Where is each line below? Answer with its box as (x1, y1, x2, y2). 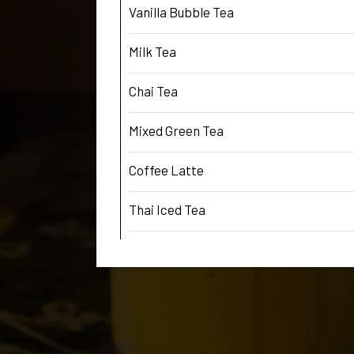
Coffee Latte (129, 161, 204, 178)
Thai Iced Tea (129, 201, 205, 217)
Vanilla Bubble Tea (129, 3, 234, 20)
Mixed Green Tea (129, 122, 224, 138)
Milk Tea (129, 43, 176, 59)
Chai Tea (129, 82, 178, 99)
